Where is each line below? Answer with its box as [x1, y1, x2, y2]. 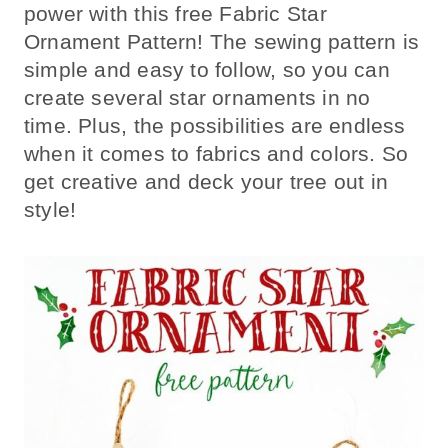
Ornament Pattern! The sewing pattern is [24, 29, 420, 53]
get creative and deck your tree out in [24, 169, 388, 193]
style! [24, 197, 77, 221]
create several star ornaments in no [24, 85, 371, 109]
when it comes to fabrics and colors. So [24, 141, 409, 165]
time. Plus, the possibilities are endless [24, 113, 406, 137]
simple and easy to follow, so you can [24, 57, 390, 81]
